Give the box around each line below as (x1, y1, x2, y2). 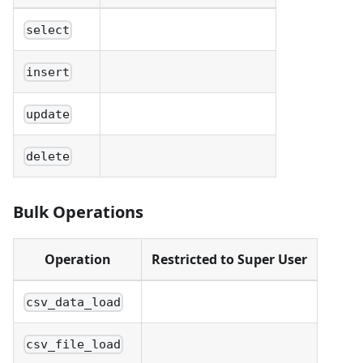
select (26, 23, 70, 38)
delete (26, 149, 70, 164)
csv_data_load (26, 295, 122, 310)
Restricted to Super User (152, 250, 307, 269)
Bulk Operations (13, 201, 143, 224)
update (26, 107, 70, 122)
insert (26, 65, 70, 80)
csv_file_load (26, 337, 122, 352)
